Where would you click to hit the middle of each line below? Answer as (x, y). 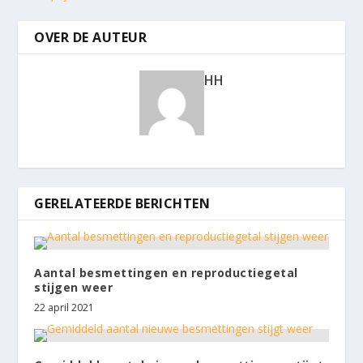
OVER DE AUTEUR (91, 37)
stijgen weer (74, 287)
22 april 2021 (64, 307)
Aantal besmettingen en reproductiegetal (166, 272)
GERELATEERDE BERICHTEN (122, 203)
